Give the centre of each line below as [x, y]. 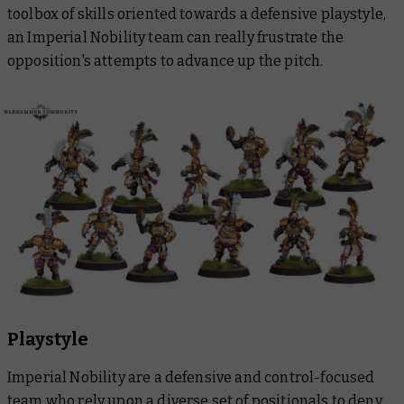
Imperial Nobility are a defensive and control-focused [191, 378]
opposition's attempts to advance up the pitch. [165, 61]
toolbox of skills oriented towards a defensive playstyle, [197, 14]
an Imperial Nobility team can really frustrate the [176, 37]
